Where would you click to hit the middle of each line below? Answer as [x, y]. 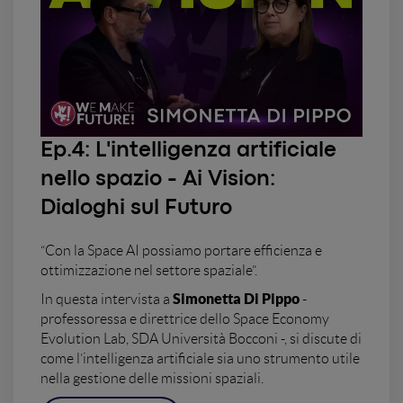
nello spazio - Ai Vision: [158, 179]
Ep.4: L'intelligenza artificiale [188, 150]
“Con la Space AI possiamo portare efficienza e [181, 250]
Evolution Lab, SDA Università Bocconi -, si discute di [201, 338]
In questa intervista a [107, 299]
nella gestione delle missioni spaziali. [152, 378]
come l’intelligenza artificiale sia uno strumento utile [200, 358]
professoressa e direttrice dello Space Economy [185, 318]
